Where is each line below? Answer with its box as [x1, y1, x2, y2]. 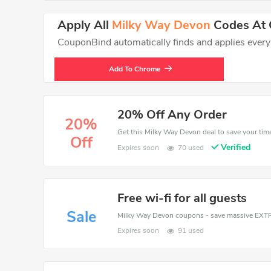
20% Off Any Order [117, 106, 227, 123]
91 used [178, 226, 204, 235]
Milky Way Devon [112, 17, 211, 33]
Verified [221, 142, 251, 153]
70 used [178, 143, 204, 152]
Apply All [57, 17, 112, 33]
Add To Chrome [111, 64, 163, 74]
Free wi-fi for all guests [117, 190, 247, 206]
